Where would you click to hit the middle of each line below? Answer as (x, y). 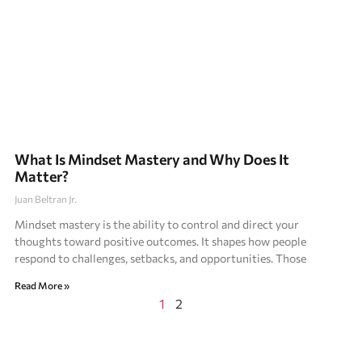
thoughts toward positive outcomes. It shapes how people (161, 241)
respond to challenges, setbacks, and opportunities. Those (161, 258)
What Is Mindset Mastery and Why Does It (152, 159)
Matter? (42, 176)
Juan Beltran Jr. (46, 198)
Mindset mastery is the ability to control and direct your (157, 224)
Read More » (42, 285)
